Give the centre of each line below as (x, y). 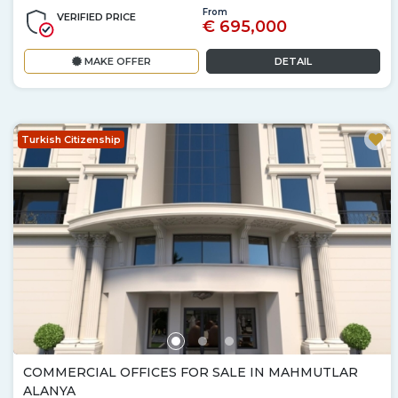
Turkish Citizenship (71, 139)
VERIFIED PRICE (96, 16)
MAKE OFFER (116, 61)
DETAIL (293, 61)
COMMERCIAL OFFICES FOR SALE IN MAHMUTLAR (191, 372)
